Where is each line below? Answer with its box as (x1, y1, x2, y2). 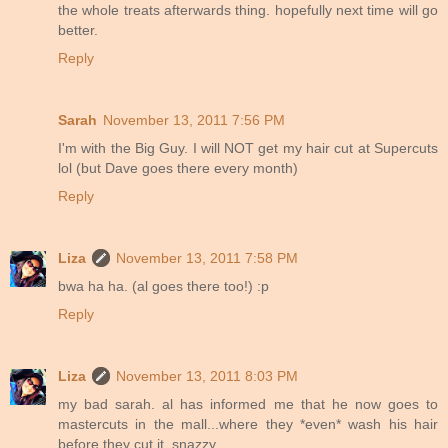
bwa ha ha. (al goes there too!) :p (58, 277, 269, 294)
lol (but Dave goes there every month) (58, 159, 298, 176)
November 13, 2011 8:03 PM (116, 367, 298, 384)
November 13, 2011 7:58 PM (116, 249, 298, 266)
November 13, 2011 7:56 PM (103, 111, 285, 128)
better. (58, 21, 98, 38)
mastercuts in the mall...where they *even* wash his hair (58, 415, 438, 432)
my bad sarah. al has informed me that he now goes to (58, 395, 438, 412)
